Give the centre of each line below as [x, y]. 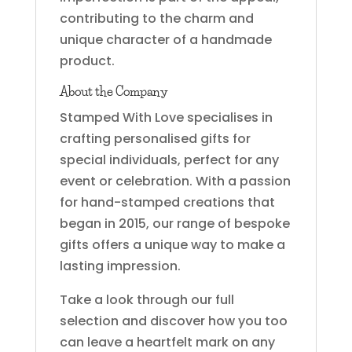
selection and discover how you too [173, 321]
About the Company [114, 91]
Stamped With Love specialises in [166, 117]
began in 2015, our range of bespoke [174, 223]
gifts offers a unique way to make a [172, 244]
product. [87, 60]
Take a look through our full [147, 299]
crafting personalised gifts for [155, 138]
